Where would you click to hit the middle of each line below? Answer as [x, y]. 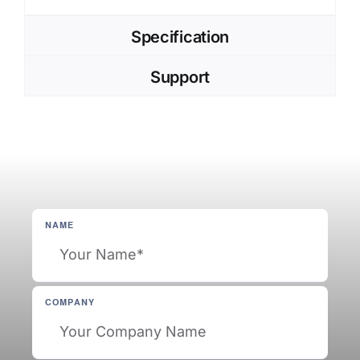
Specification [180, 37]
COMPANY [70, 303]
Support [180, 78]
